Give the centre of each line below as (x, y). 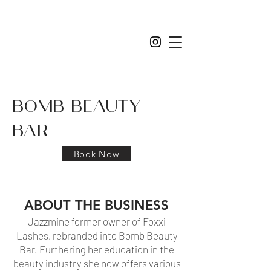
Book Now (96, 154)
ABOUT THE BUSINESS (96, 205)
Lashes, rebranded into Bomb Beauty (97, 235)
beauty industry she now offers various (97, 263)
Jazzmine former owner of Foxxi (97, 221)
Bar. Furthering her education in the (97, 249)
